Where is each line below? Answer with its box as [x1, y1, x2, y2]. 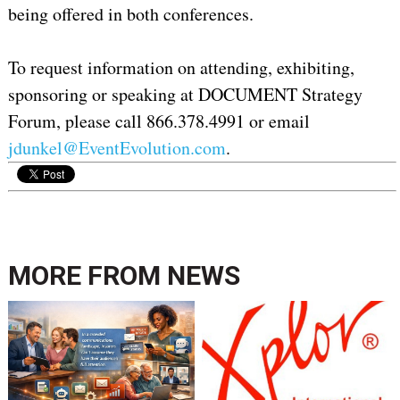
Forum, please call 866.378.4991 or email [7, 109, 310, 134]
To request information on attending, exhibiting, [7, 55, 354, 80]
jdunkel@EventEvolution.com [7, 136, 226, 161]
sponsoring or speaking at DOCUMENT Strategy [7, 82, 362, 107]
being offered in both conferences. [7, 2, 254, 27]
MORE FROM [7, 260, 167, 292]
